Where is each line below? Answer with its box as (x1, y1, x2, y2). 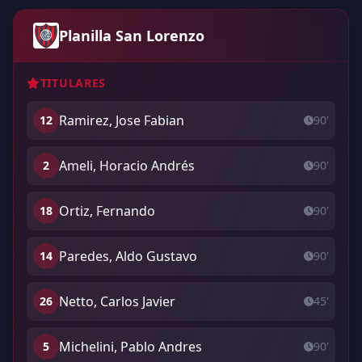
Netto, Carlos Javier (59, 293, 175, 310)
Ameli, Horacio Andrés (59, 157, 195, 175)
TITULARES (40, 75, 107, 90)
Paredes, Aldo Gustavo (59, 247, 197, 265)
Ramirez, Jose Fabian (59, 112, 184, 129)
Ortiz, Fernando (59, 202, 155, 220)
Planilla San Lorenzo (59, 26, 204, 45)
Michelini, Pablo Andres (59, 338, 202, 356)
